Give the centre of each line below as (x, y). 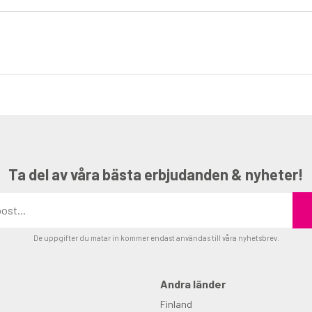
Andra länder (193, 283)
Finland (177, 304)
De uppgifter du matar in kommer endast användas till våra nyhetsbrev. (156, 237)
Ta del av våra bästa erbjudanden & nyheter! (156, 174)
